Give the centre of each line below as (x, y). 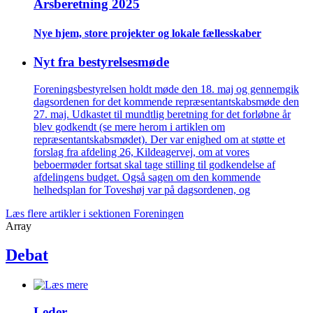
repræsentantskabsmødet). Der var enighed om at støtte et (159, 139)
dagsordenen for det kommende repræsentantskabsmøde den (166, 101)
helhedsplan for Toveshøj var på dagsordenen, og (142, 189)
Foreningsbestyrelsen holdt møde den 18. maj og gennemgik (166, 89)
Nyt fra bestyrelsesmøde (101, 61)
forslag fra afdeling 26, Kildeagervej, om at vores (141, 152)
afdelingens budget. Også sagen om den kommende (147, 177)
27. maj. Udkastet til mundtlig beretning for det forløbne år (162, 114)
